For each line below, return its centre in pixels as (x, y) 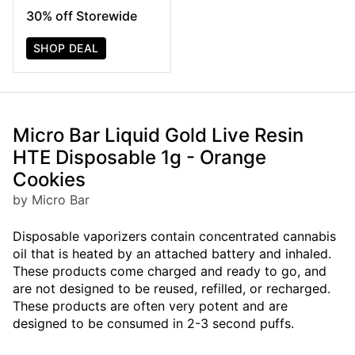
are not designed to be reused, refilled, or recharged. (172, 289)
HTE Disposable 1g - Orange (139, 158)
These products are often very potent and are (150, 306)
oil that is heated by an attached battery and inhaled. (172, 254)
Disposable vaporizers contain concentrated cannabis (174, 237)
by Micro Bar (51, 200)
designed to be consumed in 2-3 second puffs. (153, 324)
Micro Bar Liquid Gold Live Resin (158, 136)
